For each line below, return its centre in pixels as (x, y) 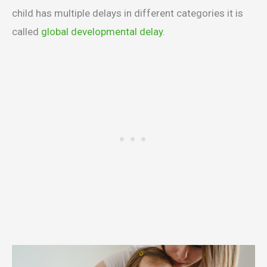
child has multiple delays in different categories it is (128, 13)
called (27, 32)
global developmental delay (102, 32)
